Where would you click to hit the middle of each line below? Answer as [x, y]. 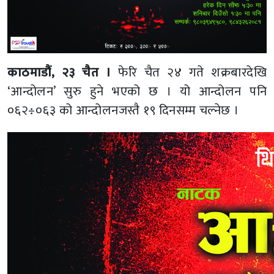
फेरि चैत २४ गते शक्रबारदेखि [189, 72]
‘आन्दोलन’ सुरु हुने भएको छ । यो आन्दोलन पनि [137, 91]
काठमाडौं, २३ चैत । [59, 72]
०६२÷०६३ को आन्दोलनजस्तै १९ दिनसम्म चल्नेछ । [123, 110]
